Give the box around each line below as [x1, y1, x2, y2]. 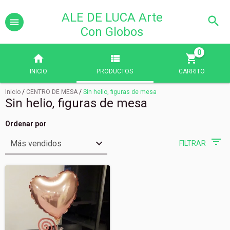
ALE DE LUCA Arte [61, 10, 163, 25]
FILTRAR [179, 139, 206, 147]
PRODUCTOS [97, 68, 133, 75]
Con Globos [81, 25, 144, 39]
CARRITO [178, 68, 205, 75]
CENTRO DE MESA [26, 88, 79, 95]
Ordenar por [5, 120, 47, 128]
